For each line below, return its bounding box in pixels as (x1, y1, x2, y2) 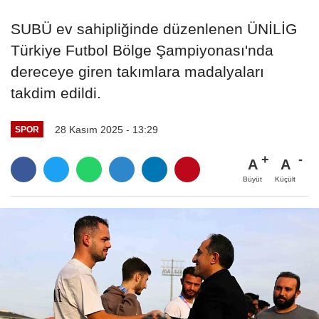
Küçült (275, 175, 296, 184)
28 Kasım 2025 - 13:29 (54, 123, 158, 135)
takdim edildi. (11, 84, 101, 101)
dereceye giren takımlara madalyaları (11, 63, 264, 80)
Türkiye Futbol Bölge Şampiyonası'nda (11, 41, 273, 58)
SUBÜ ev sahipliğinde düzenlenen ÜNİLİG (11, 20, 297, 37)
